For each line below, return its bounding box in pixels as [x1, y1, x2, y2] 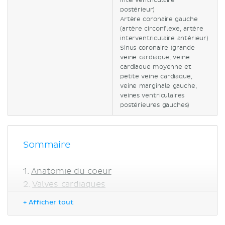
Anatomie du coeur [31, 166, 111, 176]
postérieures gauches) [120, 101, 190, 109]
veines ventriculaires [120, 91, 185, 99]
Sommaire [23, 139, 70, 151]
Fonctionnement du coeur [33, 192, 143, 202]
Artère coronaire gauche [120, 15, 198, 23]
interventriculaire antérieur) [120, 34, 208, 42]
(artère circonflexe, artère [120, 25, 203, 33]
